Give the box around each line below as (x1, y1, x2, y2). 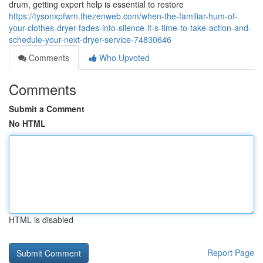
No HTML (9, 117, 46, 129)
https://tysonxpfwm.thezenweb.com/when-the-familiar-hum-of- (9, 10, 238, 22)
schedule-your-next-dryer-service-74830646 (9, 33, 171, 45)
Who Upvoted (97, 52, 150, 63)
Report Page (207, 247, 254, 258)
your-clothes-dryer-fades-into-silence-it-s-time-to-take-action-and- (9, 22, 251, 33)
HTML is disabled (9, 214, 73, 225)
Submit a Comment (9, 103, 85, 114)
